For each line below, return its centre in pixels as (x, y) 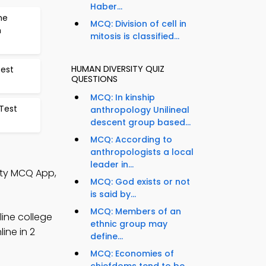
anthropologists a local (142, 152)
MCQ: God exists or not (140, 182)
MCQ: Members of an (136, 212)
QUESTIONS (94, 79)
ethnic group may (129, 224)
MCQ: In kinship (123, 98)
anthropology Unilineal (140, 110)
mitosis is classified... (135, 37)
